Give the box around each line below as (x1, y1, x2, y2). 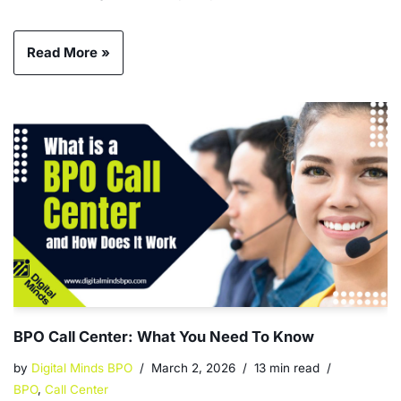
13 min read (254, 360, 320, 375)
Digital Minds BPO (31, 360, 132, 375)
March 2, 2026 (151, 360, 235, 375)
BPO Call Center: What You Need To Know (13, 327, 314, 346)
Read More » (27, 44, 110, 62)
